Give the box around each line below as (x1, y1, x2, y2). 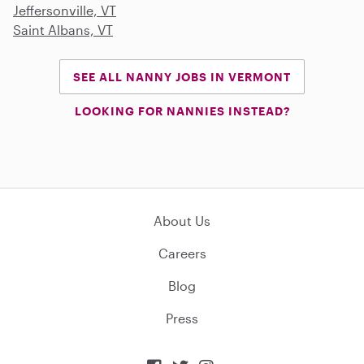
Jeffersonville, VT (13, 2, 116, 19)
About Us (154, 213, 210, 229)
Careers (158, 245, 206, 262)
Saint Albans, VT (13, 22, 113, 38)
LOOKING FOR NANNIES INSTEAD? (74, 104, 290, 119)
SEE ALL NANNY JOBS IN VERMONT (73, 70, 291, 84)
